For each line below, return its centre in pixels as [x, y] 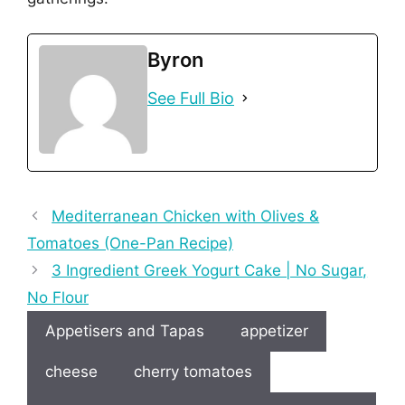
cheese [71, 371]
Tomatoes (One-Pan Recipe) [130, 243]
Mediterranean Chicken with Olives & [186, 216]
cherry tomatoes [193, 371]
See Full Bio [191, 98]
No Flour [58, 297]
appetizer [274, 330]
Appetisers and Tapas [125, 330]
